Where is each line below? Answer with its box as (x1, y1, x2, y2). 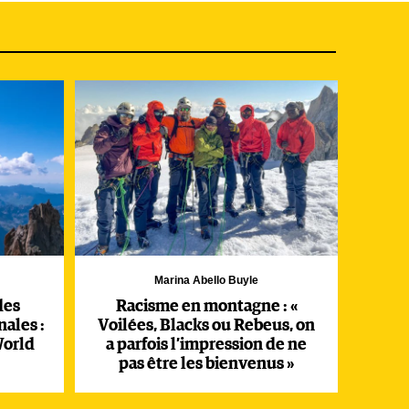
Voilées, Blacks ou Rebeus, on (98, 318, 315, 334)
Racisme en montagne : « (115, 299, 298, 315)
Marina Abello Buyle (154, 274, 258, 287)
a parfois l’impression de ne (106, 337, 307, 353)
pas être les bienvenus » (119, 356, 294, 372)
